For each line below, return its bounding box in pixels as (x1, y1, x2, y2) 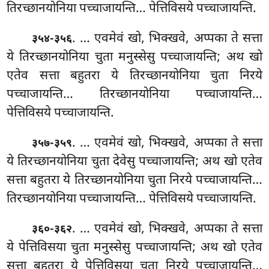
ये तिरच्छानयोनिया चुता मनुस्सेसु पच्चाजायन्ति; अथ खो (7, 49, 262, 66)
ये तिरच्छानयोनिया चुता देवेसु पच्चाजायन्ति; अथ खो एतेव (7, 153, 262, 171)
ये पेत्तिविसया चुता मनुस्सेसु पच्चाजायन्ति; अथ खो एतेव (7, 239, 262, 256)
